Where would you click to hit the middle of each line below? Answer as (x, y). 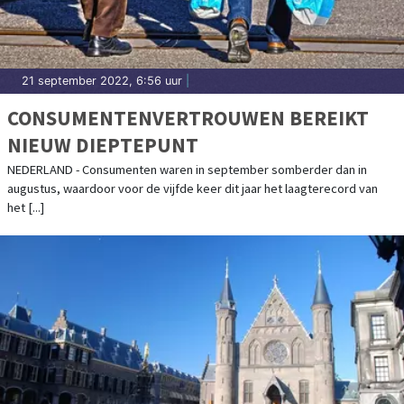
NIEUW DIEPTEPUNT (103, 144)
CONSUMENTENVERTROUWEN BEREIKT (188, 117)
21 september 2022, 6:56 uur (102, 80)
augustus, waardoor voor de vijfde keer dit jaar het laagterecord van (193, 188)
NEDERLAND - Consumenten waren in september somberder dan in (187, 169)
